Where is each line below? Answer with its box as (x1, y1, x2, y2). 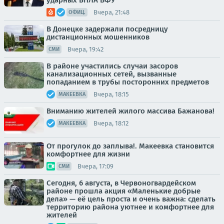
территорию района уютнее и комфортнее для (46, 202, 214, 211)
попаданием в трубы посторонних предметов (46, 77, 209, 86)
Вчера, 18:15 (93, 90, 129, 98)
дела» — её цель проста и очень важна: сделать (46, 194, 215, 203)
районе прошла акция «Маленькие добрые (46, 186, 200, 195)
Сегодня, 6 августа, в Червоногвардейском (46, 178, 196, 187)
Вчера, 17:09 (77, 162, 113, 170)
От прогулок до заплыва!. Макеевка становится (46, 141, 214, 150)
